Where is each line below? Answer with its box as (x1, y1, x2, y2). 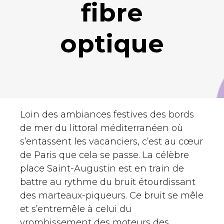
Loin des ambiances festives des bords (20, 109, 194, 120)
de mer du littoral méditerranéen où (20, 122, 183, 134)
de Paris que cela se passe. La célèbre (20, 149, 189, 161)
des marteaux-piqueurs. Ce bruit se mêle (20, 190, 203, 201)
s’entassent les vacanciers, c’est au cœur (20, 136, 203, 147)
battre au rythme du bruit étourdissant (20, 176, 195, 188)
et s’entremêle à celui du (20, 203, 131, 215)
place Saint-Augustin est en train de (20, 163, 184, 174)
